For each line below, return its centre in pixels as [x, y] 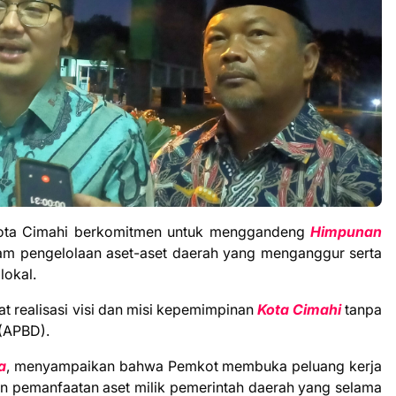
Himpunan [346, 231]
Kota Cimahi [299, 309]
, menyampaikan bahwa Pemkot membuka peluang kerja [194, 366]
